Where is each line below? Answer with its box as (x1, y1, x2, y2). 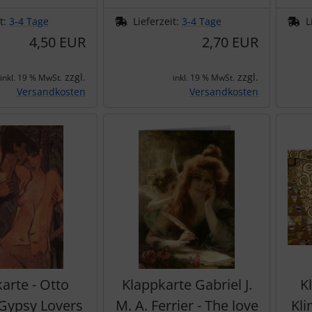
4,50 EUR (29, 33, 86, 52)
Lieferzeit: (133, 15, 182, 28)
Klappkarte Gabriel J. (121, 275, 252, 294)
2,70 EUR (202, 33, 258, 52)
